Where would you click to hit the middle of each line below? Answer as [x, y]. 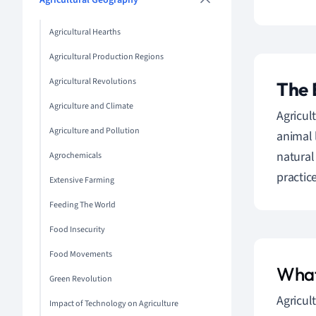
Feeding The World [83, 205]
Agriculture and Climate [91, 106]
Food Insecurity [77, 230]
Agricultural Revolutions [93, 81]
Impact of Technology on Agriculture [114, 304]
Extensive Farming [82, 180]
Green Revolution [81, 279]
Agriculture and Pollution [95, 131]
